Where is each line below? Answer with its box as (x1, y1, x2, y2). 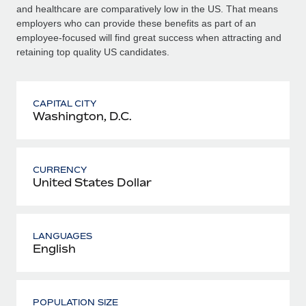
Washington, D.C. (33, 109, 132, 123)
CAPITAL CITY (33, 98, 96, 109)
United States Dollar (33, 175, 152, 189)
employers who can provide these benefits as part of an (16, 17, 256, 29)
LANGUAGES (33, 230, 93, 241)
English (33, 241, 76, 255)
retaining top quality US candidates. (16, 46, 169, 57)
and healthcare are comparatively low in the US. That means (16, 3, 278, 14)
